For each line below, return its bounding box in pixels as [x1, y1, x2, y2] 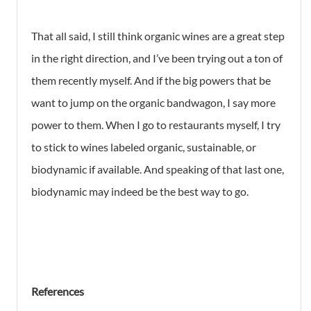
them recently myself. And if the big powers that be [31, 74, 271, 87]
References [31, 285, 84, 299]
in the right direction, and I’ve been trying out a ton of [31, 51, 283, 65]
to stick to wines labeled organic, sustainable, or [31, 140, 256, 154]
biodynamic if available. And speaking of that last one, [31, 162, 284, 176]
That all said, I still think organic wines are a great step [31, 29, 285, 43]
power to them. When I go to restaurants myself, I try [31, 118, 280, 132]
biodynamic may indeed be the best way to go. [31, 185, 249, 199]
